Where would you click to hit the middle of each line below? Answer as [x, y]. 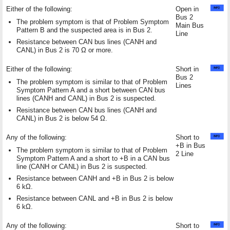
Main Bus [190, 25]
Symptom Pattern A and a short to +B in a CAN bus [93, 158]
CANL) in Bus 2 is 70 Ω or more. [65, 50]
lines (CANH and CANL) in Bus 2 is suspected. [86, 98]
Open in [187, 9]
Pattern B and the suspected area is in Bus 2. [84, 30]
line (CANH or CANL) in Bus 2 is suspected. [82, 166]
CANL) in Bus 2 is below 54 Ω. [62, 118]
